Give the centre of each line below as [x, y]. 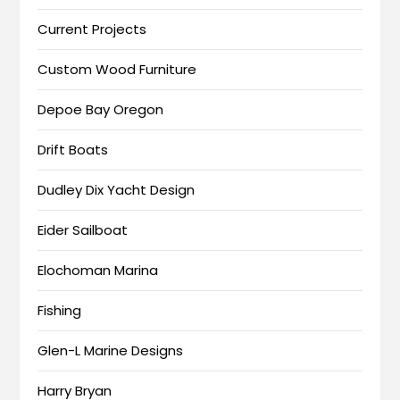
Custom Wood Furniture [117, 70]
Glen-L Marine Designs [111, 351]
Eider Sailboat [83, 230]
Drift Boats [73, 150]
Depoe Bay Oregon [101, 110]
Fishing [60, 311]
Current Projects [92, 29]
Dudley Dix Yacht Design [117, 190]
